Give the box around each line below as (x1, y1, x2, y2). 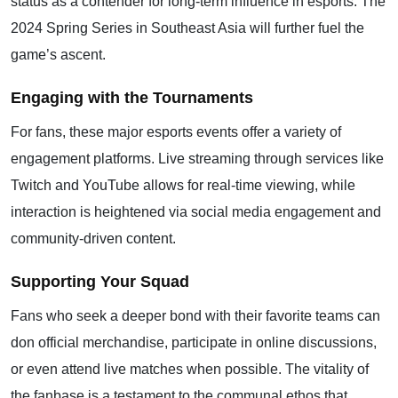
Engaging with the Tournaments (11, 89, 253, 107)
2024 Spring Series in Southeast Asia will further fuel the (11, 20, 364, 36)
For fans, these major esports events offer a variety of (11, 124, 341, 139)
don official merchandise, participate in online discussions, (11, 335, 377, 350)
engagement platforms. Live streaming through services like (11, 151, 384, 166)
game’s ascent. (11, 47, 106, 62)
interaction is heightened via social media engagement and (11, 204, 381, 219)
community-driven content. (11, 231, 176, 246)
